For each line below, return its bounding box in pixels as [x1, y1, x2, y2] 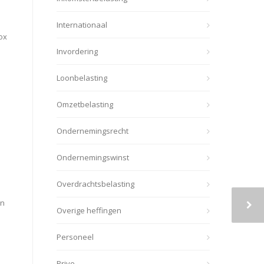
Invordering [57, 46, 98, 57]
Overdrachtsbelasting [57, 179, 134, 189]
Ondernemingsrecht [57, 126, 128, 136]
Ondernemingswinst [57, 152, 129, 163]
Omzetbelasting [57, 99, 113, 110]
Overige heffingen [57, 205, 121, 216]
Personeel [57, 232, 94, 242]
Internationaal [57, 19, 107, 30]
